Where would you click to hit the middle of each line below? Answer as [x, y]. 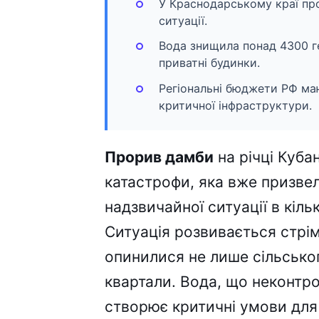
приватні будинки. [209, 63]
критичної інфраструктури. [235, 105]
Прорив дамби [159, 157]
